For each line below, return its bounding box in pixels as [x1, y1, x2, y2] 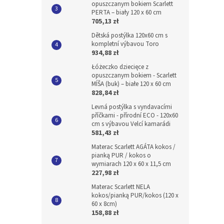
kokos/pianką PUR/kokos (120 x [91, 191, 178, 200]
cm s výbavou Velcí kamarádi [91, 119, 170, 128]
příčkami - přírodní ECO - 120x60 [91, 111, 178, 120]
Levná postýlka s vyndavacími [91, 102, 172, 111]
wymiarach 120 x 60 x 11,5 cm [91, 159, 171, 168]
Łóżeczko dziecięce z [91, 62, 148, 71]
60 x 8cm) [91, 199, 117, 208]
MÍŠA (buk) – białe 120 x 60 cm [91, 79, 171, 88]
